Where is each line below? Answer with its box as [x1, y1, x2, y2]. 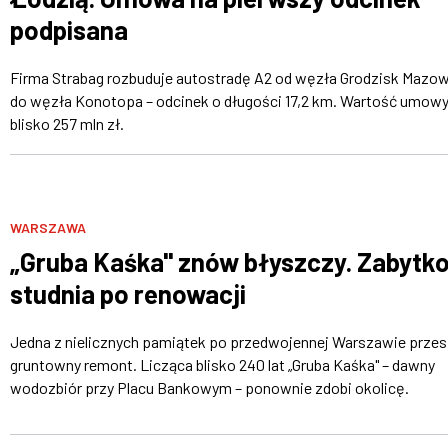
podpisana [9, 13, 128, 45]
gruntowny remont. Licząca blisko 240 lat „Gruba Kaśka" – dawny [9, 355, 435, 375]
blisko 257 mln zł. [9, 113, 124, 133]
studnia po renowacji [9, 278, 246, 310]
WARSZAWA [9, 219, 86, 237]
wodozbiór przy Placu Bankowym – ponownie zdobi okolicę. [9, 378, 409, 398]
